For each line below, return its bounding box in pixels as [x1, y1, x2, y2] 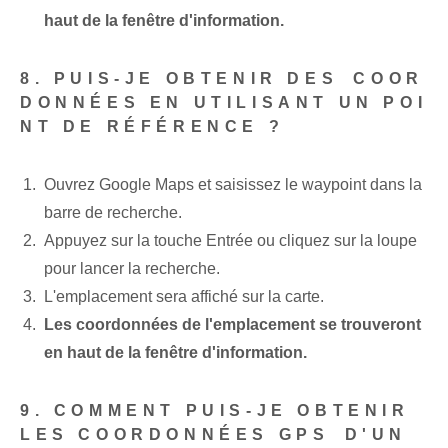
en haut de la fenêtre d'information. [44, 344, 307, 362]
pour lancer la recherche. [44, 260, 220, 278]
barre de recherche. [44, 204, 182, 222]
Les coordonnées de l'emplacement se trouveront [44, 316, 421, 334]
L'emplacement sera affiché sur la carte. [44, 288, 324, 306]
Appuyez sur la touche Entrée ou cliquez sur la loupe [44, 232, 417, 250]
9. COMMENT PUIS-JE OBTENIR [20, 402, 410, 420]
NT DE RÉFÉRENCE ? [20, 118, 285, 136]
